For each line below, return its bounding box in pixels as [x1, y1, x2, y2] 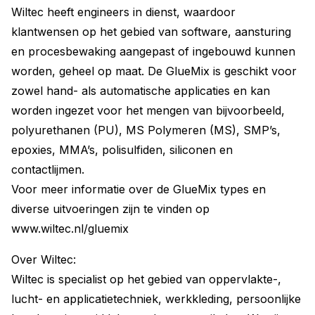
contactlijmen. [11, 162, 84, 176]
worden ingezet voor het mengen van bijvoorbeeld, [11, 103, 285, 117]
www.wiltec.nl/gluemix [11, 221, 129, 236]
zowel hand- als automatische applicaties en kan [11, 84, 270, 98]
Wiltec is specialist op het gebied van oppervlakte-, [11, 272, 281, 286]
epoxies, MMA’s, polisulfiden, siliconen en [11, 143, 233, 157]
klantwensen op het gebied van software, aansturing [11, 25, 291, 39]
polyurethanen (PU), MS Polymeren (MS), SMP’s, [11, 123, 281, 137]
